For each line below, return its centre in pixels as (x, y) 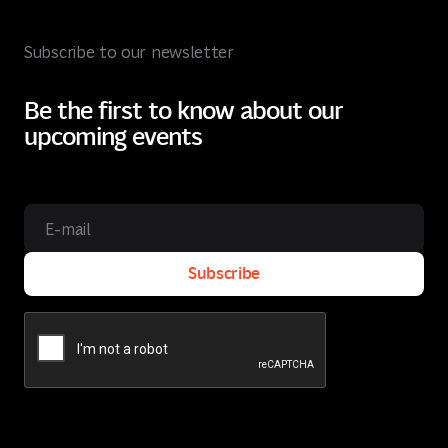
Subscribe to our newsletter (129, 51)
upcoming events (113, 134)
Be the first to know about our (183, 108)
